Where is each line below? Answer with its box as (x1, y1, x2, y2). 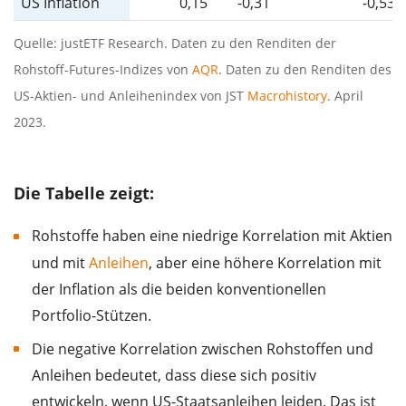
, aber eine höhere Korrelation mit (149, 252, 382, 273)
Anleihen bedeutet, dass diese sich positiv (32, 364, 316, 385)
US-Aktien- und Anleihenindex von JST (14, 87, 247, 105)
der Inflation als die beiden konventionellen (32, 278, 326, 299)
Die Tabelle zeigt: (14, 182, 154, 205)
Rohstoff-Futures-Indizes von (14, 61, 192, 79)
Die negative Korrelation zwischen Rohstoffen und (32, 338, 373, 359)
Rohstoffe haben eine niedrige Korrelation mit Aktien (32, 226, 392, 246)
